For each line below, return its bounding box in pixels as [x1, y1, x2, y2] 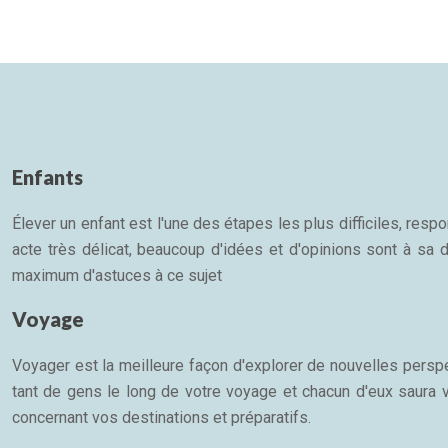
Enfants [12, 164, 83, 189]
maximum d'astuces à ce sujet [12, 265, 222, 285]
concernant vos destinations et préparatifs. [12, 407, 311, 427]
